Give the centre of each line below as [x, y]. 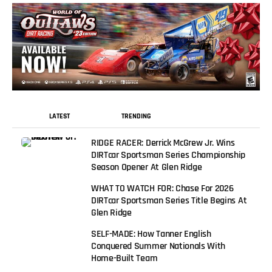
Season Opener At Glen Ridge [147, 167]
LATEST [59, 116]
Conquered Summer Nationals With [158, 246]
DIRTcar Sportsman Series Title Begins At [169, 200]
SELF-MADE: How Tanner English [151, 234]
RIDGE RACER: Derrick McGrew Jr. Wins [163, 143]
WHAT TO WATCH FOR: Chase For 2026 [162, 188]
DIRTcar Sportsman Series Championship [168, 155]
